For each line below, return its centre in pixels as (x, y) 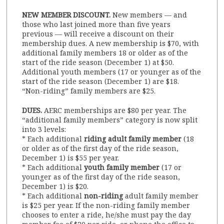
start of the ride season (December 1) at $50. (98, 62)
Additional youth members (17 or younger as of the (112, 72)
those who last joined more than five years (96, 24)
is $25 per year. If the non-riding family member (106, 205)
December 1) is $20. (55, 186)
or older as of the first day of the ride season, (100, 148)
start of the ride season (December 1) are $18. (101, 81)
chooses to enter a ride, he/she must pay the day (107, 215)
